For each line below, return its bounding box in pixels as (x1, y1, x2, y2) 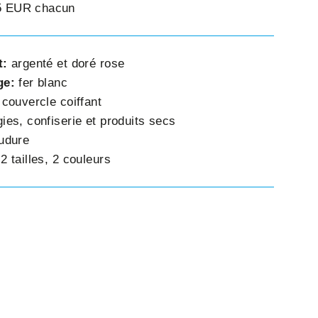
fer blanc (14, 76, 68, 90)
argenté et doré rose (11, 57, 125, 71)
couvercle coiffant (1, 95, 102, 109)
